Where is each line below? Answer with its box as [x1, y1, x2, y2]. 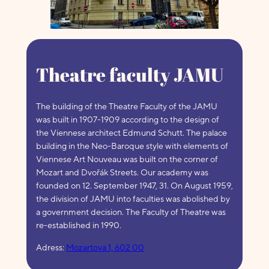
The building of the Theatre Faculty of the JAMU [35, 101, 217, 112]
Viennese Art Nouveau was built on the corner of [35, 154, 218, 165]
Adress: [35, 241, 66, 252]
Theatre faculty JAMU [35, 61, 223, 87]
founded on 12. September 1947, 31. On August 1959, [35, 180, 233, 191]
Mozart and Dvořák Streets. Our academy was [35, 167, 208, 178]
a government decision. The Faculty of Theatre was [35, 207, 226, 217]
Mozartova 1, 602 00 [65, 241, 144, 252]
